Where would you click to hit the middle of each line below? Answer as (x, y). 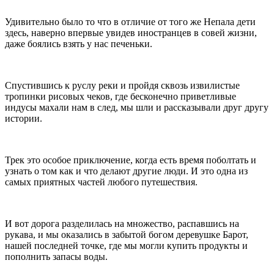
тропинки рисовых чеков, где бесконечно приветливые (120, 97)
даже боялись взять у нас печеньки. (79, 44)
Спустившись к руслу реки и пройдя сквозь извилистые (122, 86)
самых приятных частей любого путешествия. (101, 182)
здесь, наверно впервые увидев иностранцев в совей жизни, (131, 33)
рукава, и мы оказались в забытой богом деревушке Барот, (127, 235)
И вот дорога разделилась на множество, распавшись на (122, 224)
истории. (24, 119)
